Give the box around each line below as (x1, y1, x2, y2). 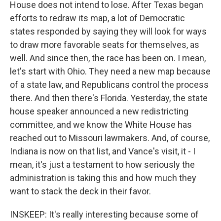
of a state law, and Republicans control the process (10, 79, 209, 90)
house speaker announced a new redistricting (10, 106, 188, 116)
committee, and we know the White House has (10, 119, 192, 130)
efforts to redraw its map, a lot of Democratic (10, 13, 185, 23)
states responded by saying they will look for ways (10, 26, 207, 37)
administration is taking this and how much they (10, 173, 196, 183)
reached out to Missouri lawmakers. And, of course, (10, 133, 210, 143)
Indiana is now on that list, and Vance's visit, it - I (10, 146, 195, 156)
